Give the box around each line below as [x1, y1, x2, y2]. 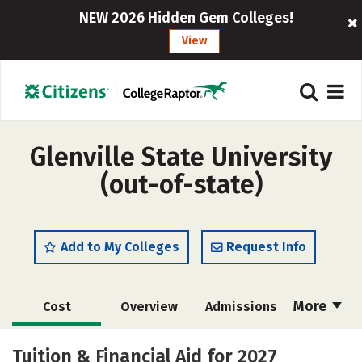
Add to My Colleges [61, 239, 179, 255]
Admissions [204, 299, 277, 314]
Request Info [226, 239, 306, 255]
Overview [120, 299, 178, 314]
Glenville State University [30, 141, 332, 172]
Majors [126, 336, 169, 351]
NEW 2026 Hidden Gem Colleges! [79, 9, 294, 27]
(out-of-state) [99, 169, 263, 200]
